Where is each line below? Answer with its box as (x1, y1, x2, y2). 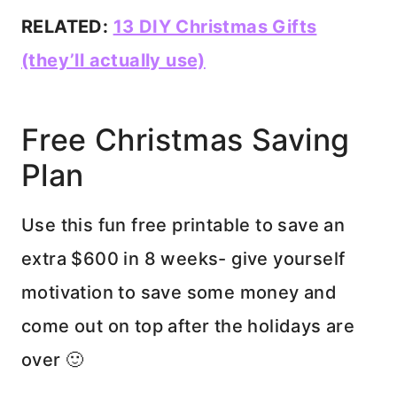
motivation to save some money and (21, 282, 338, 304)
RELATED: (21, 16, 113, 38)
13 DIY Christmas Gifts (113, 16, 317, 38)
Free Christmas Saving (21, 121, 350, 159)
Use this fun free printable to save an (21, 214, 346, 237)
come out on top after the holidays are (21, 315, 355, 338)
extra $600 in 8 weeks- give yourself (21, 248, 346, 270)
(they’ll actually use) (21, 50, 206, 72)
